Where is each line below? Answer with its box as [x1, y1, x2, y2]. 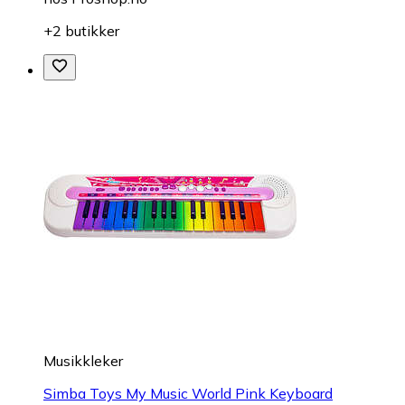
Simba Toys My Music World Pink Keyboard [43, 383, 333, 402]
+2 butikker [43, 21, 119, 40]
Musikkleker [43, 351, 123, 370]
